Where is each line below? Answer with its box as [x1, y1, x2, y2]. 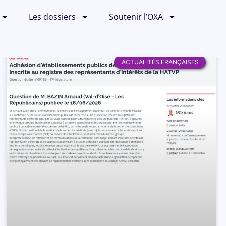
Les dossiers [29, 11, 76, 22]
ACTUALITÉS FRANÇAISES [121, 58, 199, 66]
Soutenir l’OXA [109, 11, 163, 22]
